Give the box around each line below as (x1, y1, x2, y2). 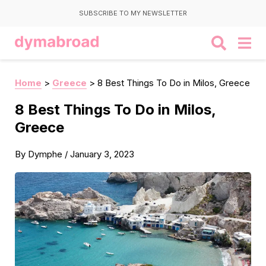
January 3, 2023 (70, 148, 134, 160)
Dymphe (28, 148, 62, 160)
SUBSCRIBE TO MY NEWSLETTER (79, 9, 187, 17)
